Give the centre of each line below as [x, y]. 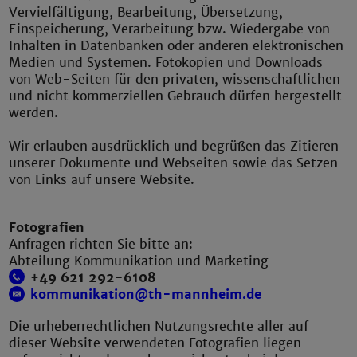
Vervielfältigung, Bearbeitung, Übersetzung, [146, 12]
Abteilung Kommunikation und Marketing [139, 261]
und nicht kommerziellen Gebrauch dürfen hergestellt [176, 96]
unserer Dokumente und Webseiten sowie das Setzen [174, 163]
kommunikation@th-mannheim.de [146, 295]
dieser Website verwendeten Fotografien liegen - [162, 343]
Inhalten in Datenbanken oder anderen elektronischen [177, 45]
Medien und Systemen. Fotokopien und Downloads [166, 62]
